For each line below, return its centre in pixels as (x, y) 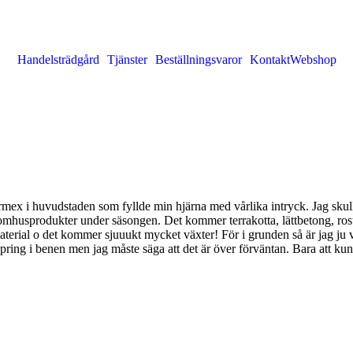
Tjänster (127, 59)
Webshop (313, 59)
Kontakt (269, 59)
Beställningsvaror (198, 59)
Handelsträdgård (58, 59)
